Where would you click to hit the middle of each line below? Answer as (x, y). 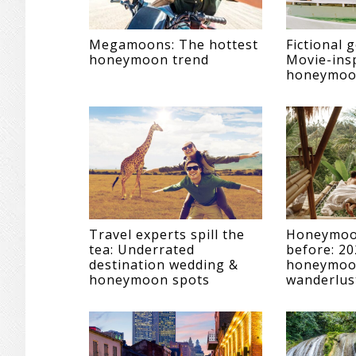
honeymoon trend (149, 59)
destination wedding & (164, 264)
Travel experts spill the (167, 234)
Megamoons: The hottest (174, 44)
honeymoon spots (149, 279)
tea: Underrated (142, 249)
